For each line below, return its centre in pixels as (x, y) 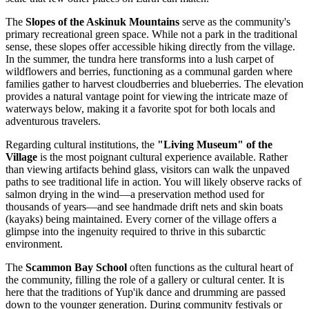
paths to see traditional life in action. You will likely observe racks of (153, 182)
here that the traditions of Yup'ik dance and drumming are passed (146, 292)
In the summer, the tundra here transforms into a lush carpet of (140, 59)
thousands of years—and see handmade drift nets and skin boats (144, 207)
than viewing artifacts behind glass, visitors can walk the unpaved (148, 170)
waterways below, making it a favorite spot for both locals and (140, 109)
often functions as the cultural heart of (210, 268)
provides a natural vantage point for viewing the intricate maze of (147, 97)
